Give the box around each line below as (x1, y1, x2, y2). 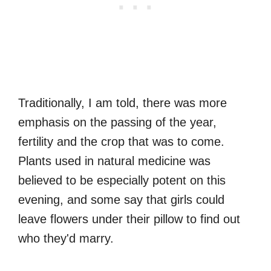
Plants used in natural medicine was (18, 154, 211, 168)
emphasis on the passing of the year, (18, 116, 217, 129)
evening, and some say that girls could (18, 193, 224, 207)
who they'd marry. (18, 232, 114, 246)
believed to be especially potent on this (18, 174, 226, 188)
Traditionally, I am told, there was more (18, 96, 227, 110)
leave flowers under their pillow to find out (18, 212, 240, 226)
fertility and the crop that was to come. (18, 135, 224, 149)
